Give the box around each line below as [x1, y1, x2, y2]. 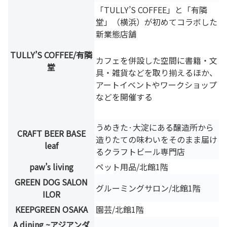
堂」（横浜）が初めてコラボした [96, 15, 217, 28]
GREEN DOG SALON [15, 175, 88, 188]
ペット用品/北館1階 [96, 160, 168, 173]
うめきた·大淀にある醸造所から [96, 121, 214, 133]
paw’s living [29, 160, 73, 173]
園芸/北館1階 [96, 203, 144, 215]
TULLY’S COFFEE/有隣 [10, 48, 92, 61]
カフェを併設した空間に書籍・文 [96, 54, 217, 67]
